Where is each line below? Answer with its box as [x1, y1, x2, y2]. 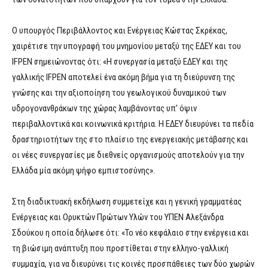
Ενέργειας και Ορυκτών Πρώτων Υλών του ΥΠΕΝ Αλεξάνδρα [12, 212, 224, 223]
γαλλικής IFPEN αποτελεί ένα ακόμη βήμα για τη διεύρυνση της [12, 72, 235, 83]
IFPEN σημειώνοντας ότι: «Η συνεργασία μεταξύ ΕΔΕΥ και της [12, 56, 228, 68]
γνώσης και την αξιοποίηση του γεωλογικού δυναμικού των [12, 87, 226, 99]
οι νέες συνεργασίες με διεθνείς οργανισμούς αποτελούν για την [12, 150, 244, 161]
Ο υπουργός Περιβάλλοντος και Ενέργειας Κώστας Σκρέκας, [12, 25, 227, 36]
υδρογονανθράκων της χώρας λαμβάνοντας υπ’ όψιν [12, 103, 197, 114]
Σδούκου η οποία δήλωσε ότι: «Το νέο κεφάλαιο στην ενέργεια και [12, 227, 249, 239]
